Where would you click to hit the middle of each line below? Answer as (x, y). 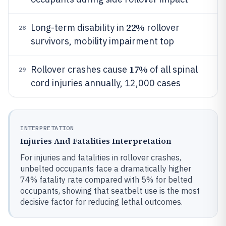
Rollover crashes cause (80, 69)
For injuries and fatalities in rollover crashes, (101, 157)
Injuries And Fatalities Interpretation (96, 141)
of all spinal (173, 69)
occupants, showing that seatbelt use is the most (110, 191)
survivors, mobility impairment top (102, 41)
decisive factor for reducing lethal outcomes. (101, 202)
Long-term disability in (78, 27)
